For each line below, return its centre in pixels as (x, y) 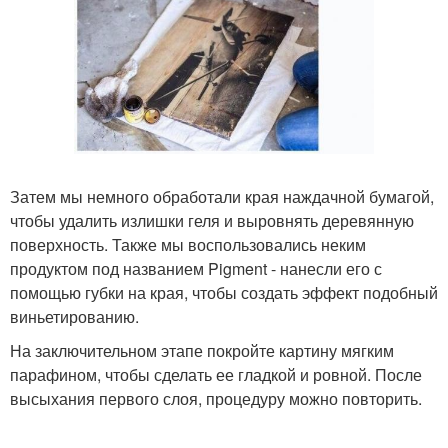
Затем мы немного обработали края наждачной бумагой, (222, 197)
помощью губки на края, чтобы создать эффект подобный (224, 293)
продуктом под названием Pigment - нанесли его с (196, 269)
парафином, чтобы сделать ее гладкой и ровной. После (216, 375)
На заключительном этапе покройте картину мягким (202, 351)
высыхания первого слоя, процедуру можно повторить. (216, 399)
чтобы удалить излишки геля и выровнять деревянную (212, 221)
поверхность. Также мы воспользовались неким (188, 245)
